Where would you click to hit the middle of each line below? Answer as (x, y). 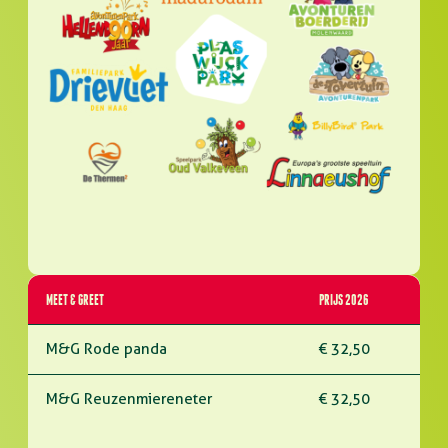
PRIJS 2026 (344, 299)
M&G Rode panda (106, 349)
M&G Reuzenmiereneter (129, 399)
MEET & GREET (75, 299)
